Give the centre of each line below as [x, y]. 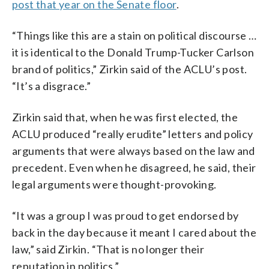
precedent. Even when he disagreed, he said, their [134, 167]
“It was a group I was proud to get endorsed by [125, 215]
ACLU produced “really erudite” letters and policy [133, 134]
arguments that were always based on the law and [134, 150]
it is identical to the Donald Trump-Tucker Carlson [133, 52]
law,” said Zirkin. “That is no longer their [108, 249]
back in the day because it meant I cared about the [134, 232]
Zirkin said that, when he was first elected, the [125, 117]
